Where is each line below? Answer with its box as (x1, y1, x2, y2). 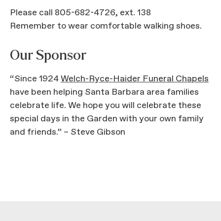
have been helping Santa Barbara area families (10, 86, 199, 98)
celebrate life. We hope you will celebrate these (10, 99, 201, 111)
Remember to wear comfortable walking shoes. (10, 20, 202, 32)
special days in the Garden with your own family (10, 112, 204, 125)
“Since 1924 (10, 73, 61, 85)
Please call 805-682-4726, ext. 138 (10, 6, 151, 19)
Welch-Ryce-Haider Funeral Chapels (61, 73, 209, 85)
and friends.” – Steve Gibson (10, 126, 125, 138)
